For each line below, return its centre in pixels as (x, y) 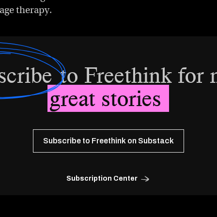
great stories (108, 98)
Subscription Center (102, 178)
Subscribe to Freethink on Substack (108, 140)
